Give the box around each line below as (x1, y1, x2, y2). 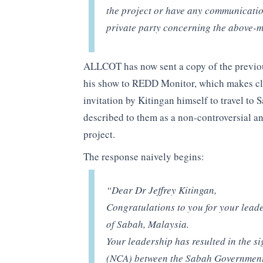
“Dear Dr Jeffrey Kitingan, (106, 183, 217, 197)
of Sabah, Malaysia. (106, 217, 189, 231)
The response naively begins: (83, 149, 204, 163)
